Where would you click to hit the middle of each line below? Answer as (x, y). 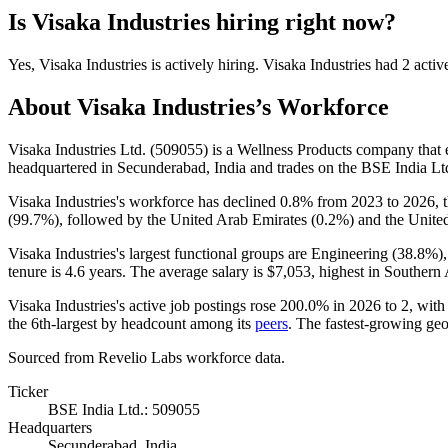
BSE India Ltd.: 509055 (124, 409)
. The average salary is (194, 271)
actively (189, 64)
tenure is (36, 271)
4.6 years (93, 271)
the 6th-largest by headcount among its (131, 323)
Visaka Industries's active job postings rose (144, 305)
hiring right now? (303, 21)
